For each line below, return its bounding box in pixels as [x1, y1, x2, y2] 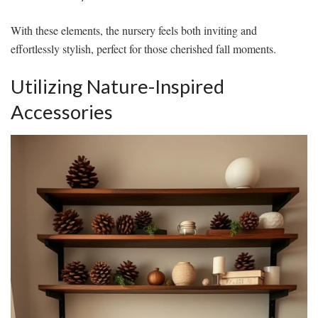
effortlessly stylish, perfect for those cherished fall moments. [11, 40, 276, 56]
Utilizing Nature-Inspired [11, 75, 224, 99]
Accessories [11, 100, 113, 124]
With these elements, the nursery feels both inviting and [11, 22, 257, 38]
